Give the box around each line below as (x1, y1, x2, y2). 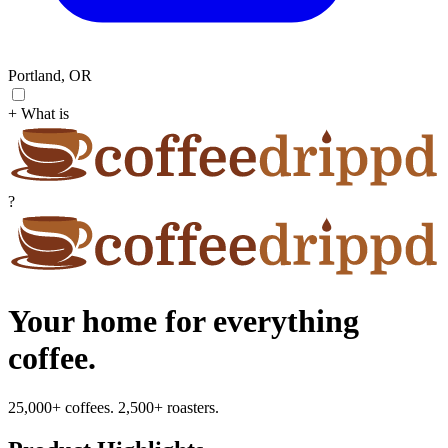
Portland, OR (8, 66, 92, 84)
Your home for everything (8, 303, 359, 340)
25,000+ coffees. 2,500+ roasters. (8, 398, 219, 416)
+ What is (8, 104, 69, 122)
